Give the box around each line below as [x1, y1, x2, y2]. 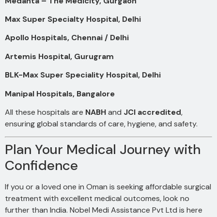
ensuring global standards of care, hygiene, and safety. [5, 118, 198, 129]
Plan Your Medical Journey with [5, 140, 201, 159]
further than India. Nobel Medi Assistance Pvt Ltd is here [5, 205, 202, 216]
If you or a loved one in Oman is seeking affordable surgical [5, 182, 211, 192]
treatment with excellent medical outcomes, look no [5, 193, 189, 204]
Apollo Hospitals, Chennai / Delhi [5, 32, 129, 43]
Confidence [5, 156, 78, 175]
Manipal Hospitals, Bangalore [5, 88, 115, 99]
